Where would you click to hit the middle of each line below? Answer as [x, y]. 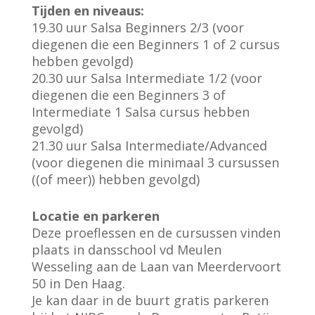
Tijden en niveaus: [88, 11]
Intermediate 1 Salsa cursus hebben [140, 112]
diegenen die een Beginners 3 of [128, 95]
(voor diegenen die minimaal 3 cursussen [155, 163]
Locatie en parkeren [95, 216]
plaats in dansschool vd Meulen [126, 250]
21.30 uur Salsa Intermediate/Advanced [149, 146]
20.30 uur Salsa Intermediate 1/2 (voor [147, 78]
